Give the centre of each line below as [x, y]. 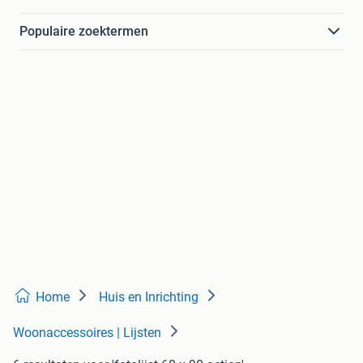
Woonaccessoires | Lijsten [87, 333]
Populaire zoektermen [84, 32]
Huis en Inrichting [149, 297]
